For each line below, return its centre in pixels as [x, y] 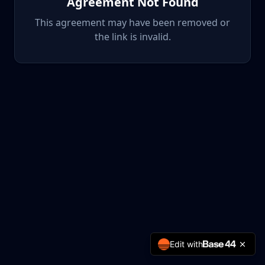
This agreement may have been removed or [132, 22]
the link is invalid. [132, 37]
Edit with [186, 244]
